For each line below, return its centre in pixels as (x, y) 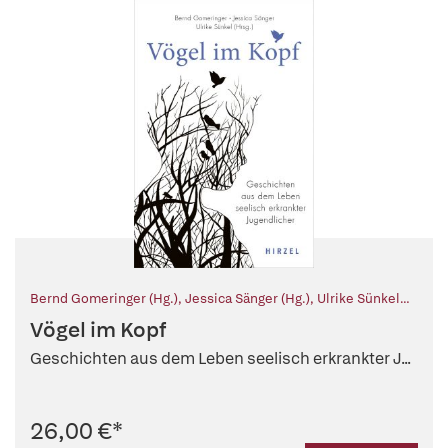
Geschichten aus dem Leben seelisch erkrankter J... (220, 359)
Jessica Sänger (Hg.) (247, 299)
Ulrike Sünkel (358, 299)
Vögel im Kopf (98, 330)
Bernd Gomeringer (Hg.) (104, 299)
